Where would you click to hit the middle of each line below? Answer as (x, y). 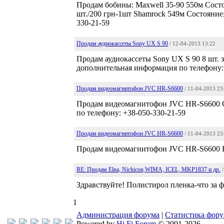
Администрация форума (118, 215)
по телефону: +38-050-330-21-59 (131, 113)
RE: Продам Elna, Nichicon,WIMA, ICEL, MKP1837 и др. (148, 169)
